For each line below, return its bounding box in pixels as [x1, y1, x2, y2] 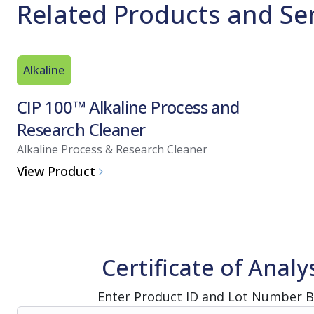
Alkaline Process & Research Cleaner [17, 141, 207, 157]
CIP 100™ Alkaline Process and [17, 95, 240, 118]
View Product [17, 163, 95, 180]
